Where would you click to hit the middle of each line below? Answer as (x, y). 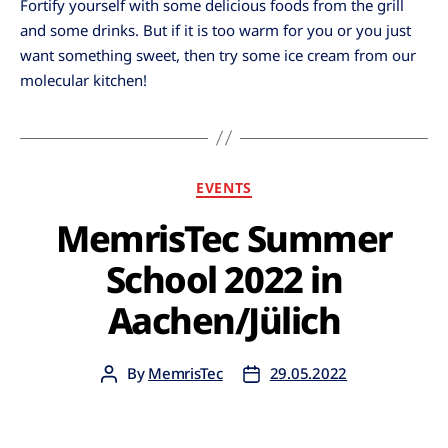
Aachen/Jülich (224, 320)
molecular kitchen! (83, 79)
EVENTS (224, 187)
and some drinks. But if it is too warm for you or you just (215, 29)
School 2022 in (224, 279)
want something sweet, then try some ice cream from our (218, 54)
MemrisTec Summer (224, 238)
